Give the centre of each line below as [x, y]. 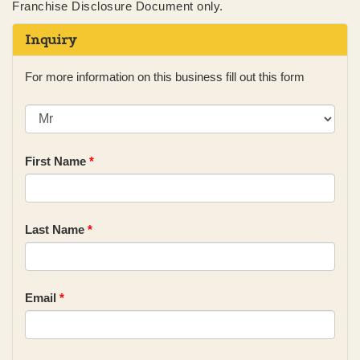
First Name [57, 161]
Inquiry [51, 39]
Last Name [56, 229]
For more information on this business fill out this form [165, 76]
